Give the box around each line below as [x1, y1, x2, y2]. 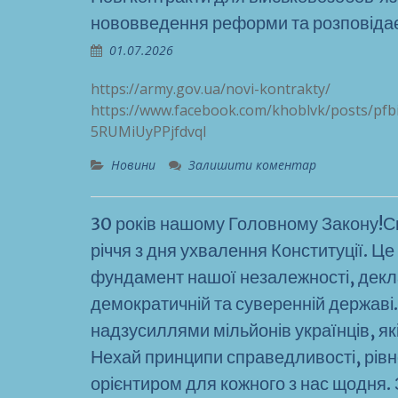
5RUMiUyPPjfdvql [91, 121, 206, 141]
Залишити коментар [188, 155, 316, 173]
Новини [111, 155, 155, 173]
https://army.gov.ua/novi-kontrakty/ [91, 78, 330, 99]
